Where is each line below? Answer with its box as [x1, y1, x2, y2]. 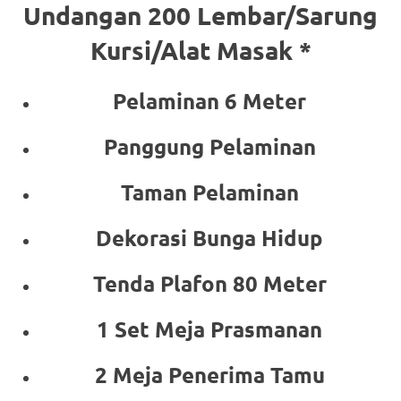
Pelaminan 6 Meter [113, 86, 306, 115]
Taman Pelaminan [120, 177, 299, 206]
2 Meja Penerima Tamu [94, 360, 325, 388]
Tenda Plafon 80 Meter [92, 269, 327, 297]
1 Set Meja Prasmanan [97, 314, 322, 343]
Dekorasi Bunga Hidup [96, 223, 323, 252]
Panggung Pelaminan [103, 132, 316, 160]
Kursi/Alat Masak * [90, 33, 311, 65]
